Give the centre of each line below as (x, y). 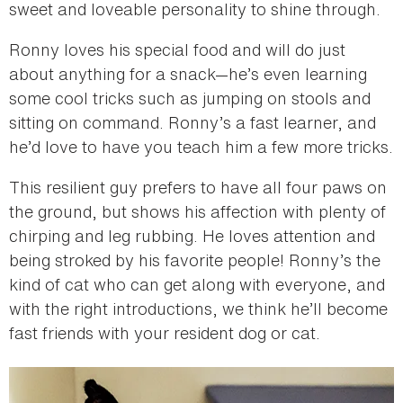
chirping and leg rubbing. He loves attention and (192, 235)
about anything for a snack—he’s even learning (188, 73)
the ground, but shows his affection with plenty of (197, 211)
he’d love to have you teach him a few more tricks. (201, 146)
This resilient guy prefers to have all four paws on (198, 187)
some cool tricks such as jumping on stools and (190, 98)
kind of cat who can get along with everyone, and (197, 284)
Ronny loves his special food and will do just (177, 49)
